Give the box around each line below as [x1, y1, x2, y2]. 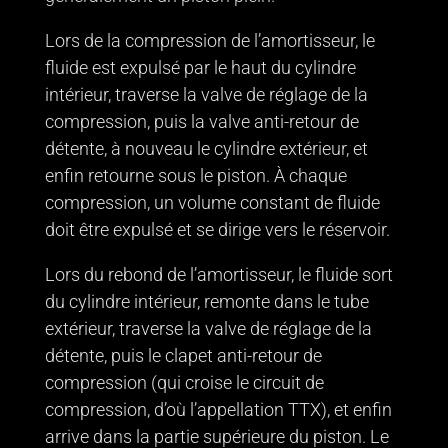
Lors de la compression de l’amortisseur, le [44, 30, 375, 52]
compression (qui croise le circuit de [44, 372, 324, 394]
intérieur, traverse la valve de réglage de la [44, 84, 368, 106]
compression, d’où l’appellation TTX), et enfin [44, 399, 392, 421]
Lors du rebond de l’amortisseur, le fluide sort [44, 264, 393, 286]
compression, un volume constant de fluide [44, 192, 380, 214]
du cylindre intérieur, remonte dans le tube [44, 291, 369, 313]
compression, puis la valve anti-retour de [44, 111, 359, 133]
